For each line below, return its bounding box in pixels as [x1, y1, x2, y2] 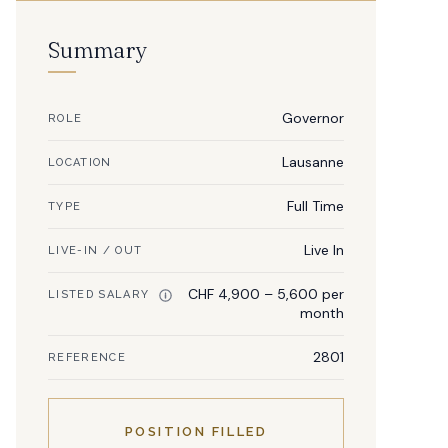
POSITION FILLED [124, 423, 268, 439]
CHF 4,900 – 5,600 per [188, 284, 344, 303]
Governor [282, 108, 344, 127]
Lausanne [282, 152, 344, 171]
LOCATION [48, 155, 112, 169]
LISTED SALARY [48, 287, 154, 301]
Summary [48, 35, 147, 64]
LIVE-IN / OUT [48, 243, 143, 257]
